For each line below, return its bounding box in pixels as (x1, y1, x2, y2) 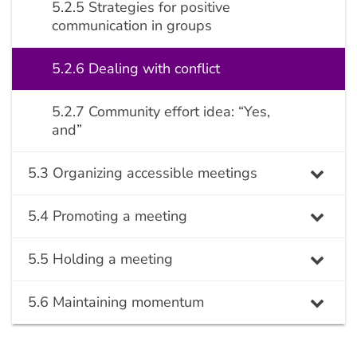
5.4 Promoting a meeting (28, 206, 187, 226)
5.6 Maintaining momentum (28, 292, 204, 312)
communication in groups (52, 16, 212, 35)
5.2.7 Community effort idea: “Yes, (52, 102, 270, 121)
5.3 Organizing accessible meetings (28, 163, 257, 182)
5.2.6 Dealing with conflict (52, 59, 220, 78)
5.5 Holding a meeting (28, 249, 173, 269)
